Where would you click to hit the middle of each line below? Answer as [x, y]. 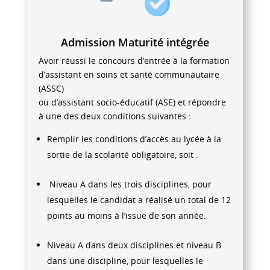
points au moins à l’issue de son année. [126, 215]
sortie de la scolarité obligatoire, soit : [122, 154]
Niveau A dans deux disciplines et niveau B [134, 245]
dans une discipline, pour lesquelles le [125, 260]
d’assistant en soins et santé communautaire [129, 74]
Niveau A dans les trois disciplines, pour [129, 184]
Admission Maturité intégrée [135, 42]
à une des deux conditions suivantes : [115, 116]
